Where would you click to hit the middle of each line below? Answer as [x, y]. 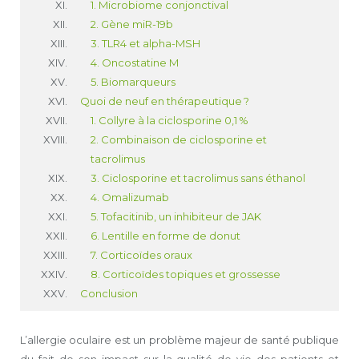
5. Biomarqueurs [133, 82]
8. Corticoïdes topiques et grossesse [186, 274]
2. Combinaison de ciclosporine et [179, 139]
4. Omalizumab [130, 197]
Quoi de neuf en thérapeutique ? [165, 101]
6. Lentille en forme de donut [165, 236]
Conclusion [109, 293]
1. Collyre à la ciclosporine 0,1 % [169, 120]
